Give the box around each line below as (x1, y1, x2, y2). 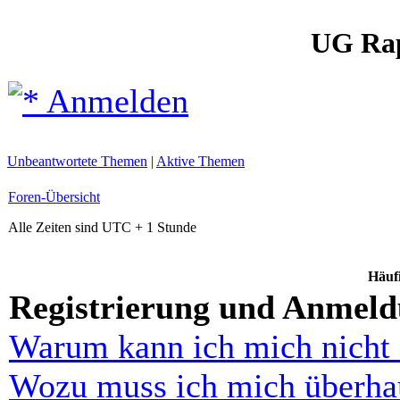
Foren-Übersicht (8, 189, 100, 204)
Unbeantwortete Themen (7, 154, 147, 169)
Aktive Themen (156, 154, 245, 169)
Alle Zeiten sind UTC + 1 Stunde (8, 220, 196, 235)
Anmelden (39, 82, 188, 120)
